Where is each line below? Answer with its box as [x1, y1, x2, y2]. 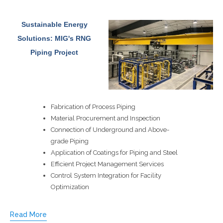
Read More [10, 210, 47, 219]
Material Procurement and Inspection [50, 114, 160, 122]
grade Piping [50, 137, 89, 145]
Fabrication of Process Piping [50, 103, 135, 111]
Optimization [50, 183, 89, 191]
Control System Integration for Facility [50, 171, 161, 179]
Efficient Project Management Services [50, 160, 164, 168]
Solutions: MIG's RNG [17, 34, 91, 42]
